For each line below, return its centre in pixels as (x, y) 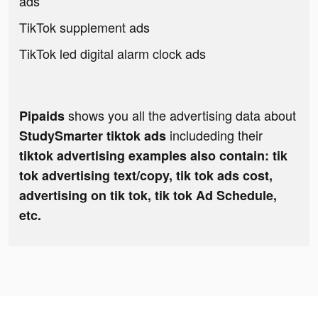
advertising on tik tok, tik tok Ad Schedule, (148, 196)
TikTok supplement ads (84, 27)
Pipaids (42, 116)
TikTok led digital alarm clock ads (113, 54)
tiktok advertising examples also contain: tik (153, 156)
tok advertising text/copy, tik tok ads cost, (146, 176)
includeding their (216, 135)
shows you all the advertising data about (180, 115)
